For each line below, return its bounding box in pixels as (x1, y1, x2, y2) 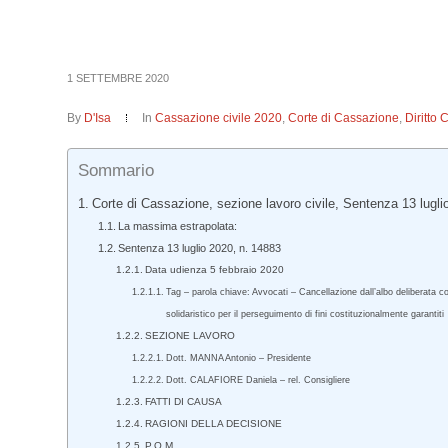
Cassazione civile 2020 (155, 111, 283, 125)
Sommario (78, 161, 155, 181)
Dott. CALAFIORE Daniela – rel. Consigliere (166, 375, 351, 385)
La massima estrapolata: (118, 220, 238, 232)
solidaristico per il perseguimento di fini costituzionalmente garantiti (166, 309, 445, 319)
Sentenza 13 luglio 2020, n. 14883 (118, 242, 282, 254)
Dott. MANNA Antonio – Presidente (166, 353, 312, 363)
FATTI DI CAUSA (145, 396, 223, 407)
